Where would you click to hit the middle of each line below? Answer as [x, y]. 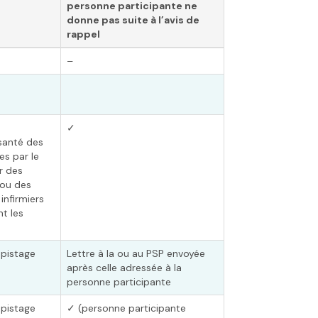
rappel [83, 34]
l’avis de [179, 20]
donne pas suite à [113, 20]
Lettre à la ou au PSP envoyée [136, 253]
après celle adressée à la [124, 268]
